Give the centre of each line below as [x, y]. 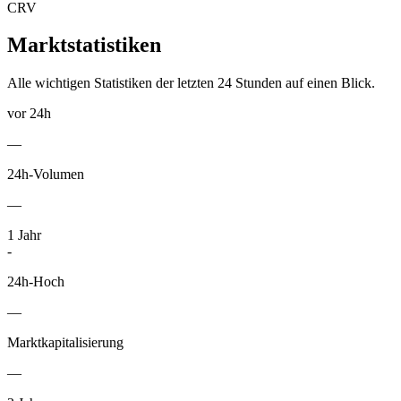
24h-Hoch [36, 282]
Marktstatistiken [84, 45]
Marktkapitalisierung [65, 343]
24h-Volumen [46, 175]
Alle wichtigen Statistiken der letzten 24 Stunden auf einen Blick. [191, 83]
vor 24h [29, 114]
